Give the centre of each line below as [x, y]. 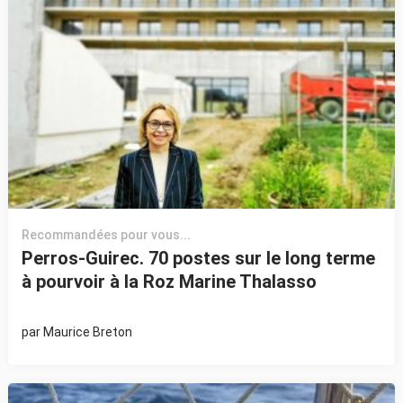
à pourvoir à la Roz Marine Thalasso [169, 282]
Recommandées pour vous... [106, 235]
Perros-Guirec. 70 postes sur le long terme [198, 259]
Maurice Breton [87, 332]
